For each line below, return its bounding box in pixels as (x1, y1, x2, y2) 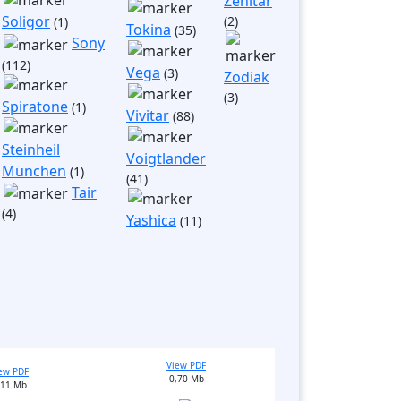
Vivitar (126, 106, 169, 125)
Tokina (126, 20, 171, 39)
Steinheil (2, 139, 60, 159)
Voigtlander (126, 149, 206, 168)
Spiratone (2, 96, 68, 116)
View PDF (166, 359, 206, 371)
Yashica (126, 210, 176, 230)
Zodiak (224, 67, 269, 87)
